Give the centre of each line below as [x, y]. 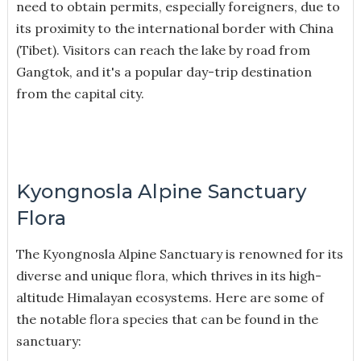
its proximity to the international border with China [174, 28]
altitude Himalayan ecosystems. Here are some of [170, 297]
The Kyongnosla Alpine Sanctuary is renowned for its [179, 253]
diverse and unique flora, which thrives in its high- [168, 275]
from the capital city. [80, 93]
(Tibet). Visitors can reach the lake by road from [163, 50]
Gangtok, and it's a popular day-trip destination [164, 71]
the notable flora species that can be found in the [167, 319]
